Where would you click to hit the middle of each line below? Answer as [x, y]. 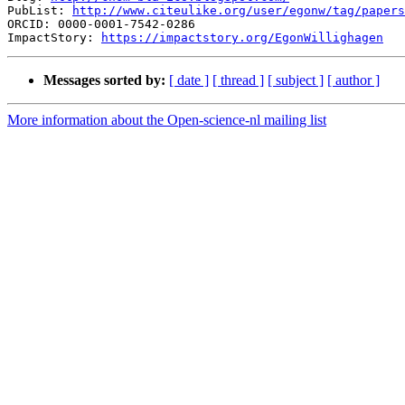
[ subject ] [296, 80]
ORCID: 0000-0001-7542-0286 [101, 24]
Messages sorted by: [104, 80]
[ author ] [353, 80]
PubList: [40, 11]
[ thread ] [238, 80]
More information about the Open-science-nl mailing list [167, 120]
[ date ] [189, 80]
